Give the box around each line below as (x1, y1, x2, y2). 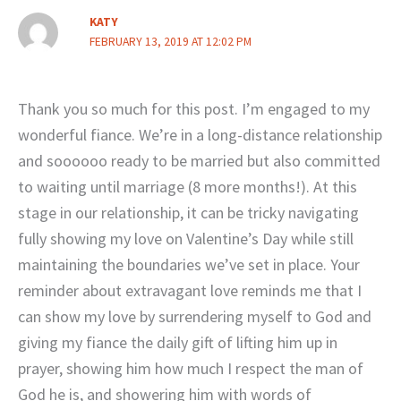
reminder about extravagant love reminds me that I (18, 280, 362, 302)
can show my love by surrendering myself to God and (18, 306, 371, 328)
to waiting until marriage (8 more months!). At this (18, 176, 357, 198)
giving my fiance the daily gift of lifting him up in (18, 332, 337, 354)
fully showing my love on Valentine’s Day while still (18, 228, 354, 250)
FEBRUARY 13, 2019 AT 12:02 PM (89, 34, 252, 50)
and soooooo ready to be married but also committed (18, 150, 380, 172)
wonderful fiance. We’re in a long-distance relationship (18, 124, 382, 146)
